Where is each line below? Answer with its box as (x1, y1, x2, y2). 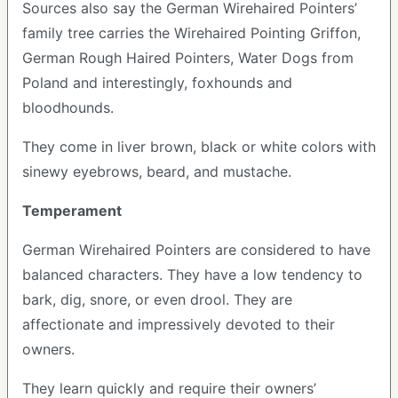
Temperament (22, 202, 122, 219)
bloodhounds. (22, 99, 118, 116)
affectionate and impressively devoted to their (22, 315, 335, 333)
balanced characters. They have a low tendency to (22, 266, 362, 283)
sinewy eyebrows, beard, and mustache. (22, 163, 291, 180)
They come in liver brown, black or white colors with (22, 138, 376, 155)
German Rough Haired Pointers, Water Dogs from (22, 49, 354, 67)
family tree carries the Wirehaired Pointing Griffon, (22, 24, 361, 42)
